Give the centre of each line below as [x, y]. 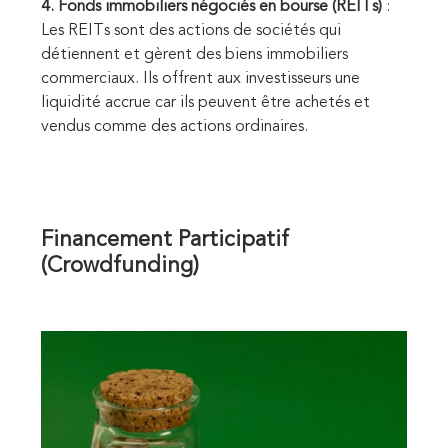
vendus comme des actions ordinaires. [174, 127]
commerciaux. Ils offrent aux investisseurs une [200, 79]
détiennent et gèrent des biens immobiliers [194, 55]
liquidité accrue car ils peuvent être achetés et [205, 103]
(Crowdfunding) [120, 266]
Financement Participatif [165, 240]
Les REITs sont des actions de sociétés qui [191, 31]
